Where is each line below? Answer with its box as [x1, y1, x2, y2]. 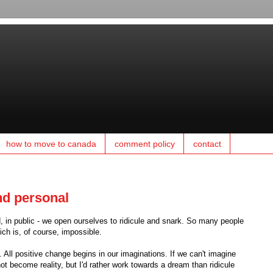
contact [193, 138, 221, 149]
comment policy [115, 138, 175, 149]
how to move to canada [6, 138, 96, 149]
